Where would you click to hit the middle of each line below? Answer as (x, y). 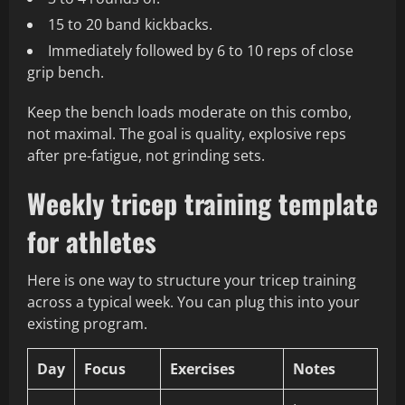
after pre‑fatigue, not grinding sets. (146, 156)
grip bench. (66, 73)
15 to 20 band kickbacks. (130, 25)
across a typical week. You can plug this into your (193, 302)
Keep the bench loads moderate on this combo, (189, 113)
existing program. (87, 324)
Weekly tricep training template (202, 203)
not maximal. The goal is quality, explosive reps (187, 134)
